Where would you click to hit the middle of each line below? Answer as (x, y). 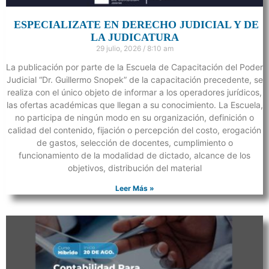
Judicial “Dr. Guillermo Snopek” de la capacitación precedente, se (134, 79)
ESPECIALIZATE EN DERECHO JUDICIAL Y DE (134, 24)
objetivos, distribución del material (134, 168)
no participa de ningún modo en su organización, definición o (134, 117)
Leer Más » (134, 188)
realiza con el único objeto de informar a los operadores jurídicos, (134, 92)
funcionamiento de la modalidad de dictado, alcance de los (134, 155)
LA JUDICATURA (134, 37)
